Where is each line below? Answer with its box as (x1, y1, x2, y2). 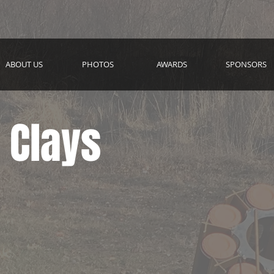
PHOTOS (82, 59, 114, 70)
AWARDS (157, 59, 187, 70)
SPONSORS (225, 59, 267, 70)
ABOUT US (5, 59, 43, 70)
